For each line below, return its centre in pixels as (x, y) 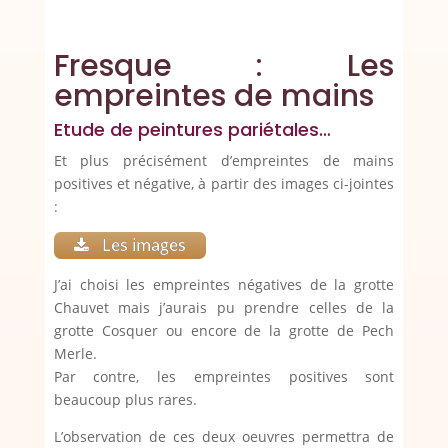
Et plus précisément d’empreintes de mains (224, 161)
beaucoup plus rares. (125, 400)
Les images (141, 245)
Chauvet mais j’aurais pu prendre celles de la (224, 308)
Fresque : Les (224, 66)
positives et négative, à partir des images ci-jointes (224, 184)
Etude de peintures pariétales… (192, 130)
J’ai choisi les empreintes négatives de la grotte (224, 285)
